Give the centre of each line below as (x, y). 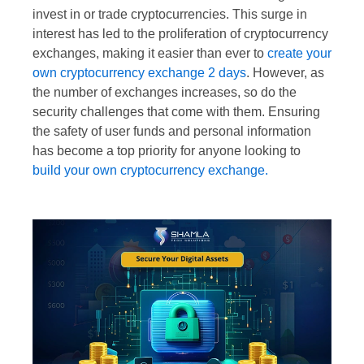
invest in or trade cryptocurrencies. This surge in (170, 14)
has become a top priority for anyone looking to (167, 150)
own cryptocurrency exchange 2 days (139, 72)
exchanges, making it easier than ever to (150, 53)
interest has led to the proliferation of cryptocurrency (180, 33)
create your (299, 53)
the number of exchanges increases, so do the (165, 92)
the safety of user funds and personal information (172, 131)
